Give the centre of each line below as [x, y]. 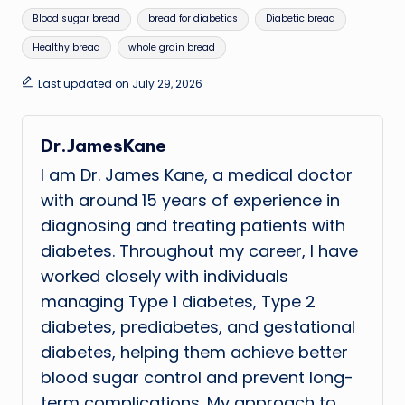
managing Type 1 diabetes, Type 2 [178, 302]
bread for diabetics [193, 19]
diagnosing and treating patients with [193, 226]
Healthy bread [67, 47]
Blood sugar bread [77, 19]
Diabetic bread [300, 19]
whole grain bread [171, 47]
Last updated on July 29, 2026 [120, 83]
